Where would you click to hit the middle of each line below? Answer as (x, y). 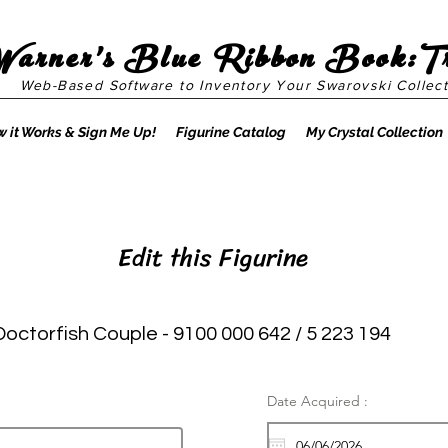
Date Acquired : (317, 401)
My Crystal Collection (374, 132)
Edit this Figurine (209, 257)
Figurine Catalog (230, 132)
